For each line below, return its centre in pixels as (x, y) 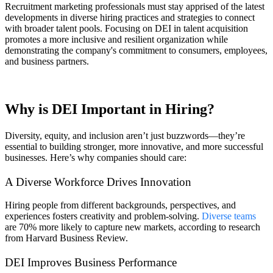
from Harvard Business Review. (66, 238)
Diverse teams (229, 216)
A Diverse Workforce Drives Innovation (98, 182)
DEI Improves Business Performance (91, 263)
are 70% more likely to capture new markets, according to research (133, 227)
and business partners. (48, 62)
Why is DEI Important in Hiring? (112, 109)
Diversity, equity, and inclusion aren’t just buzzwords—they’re (125, 135)
